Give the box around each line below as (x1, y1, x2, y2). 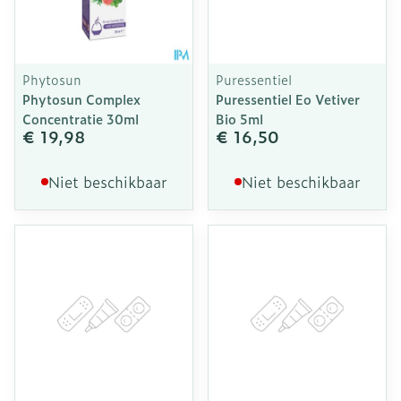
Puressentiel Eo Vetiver (216, 90, 360, 108)
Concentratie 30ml (22, 109, 139, 128)
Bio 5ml (216, 109, 263, 128)
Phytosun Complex (22, 90, 141, 108)
